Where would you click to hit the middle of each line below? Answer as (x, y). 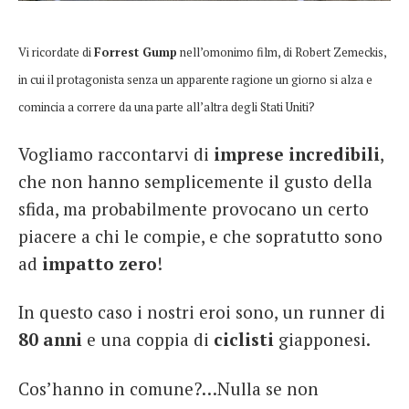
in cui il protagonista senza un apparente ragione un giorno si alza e (195, 79)
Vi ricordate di (56, 52)
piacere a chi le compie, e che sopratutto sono (200, 236)
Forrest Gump (136, 52)
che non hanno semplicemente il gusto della (195, 181)
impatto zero (100, 263)
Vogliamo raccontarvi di (116, 153)
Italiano (53, 63)
